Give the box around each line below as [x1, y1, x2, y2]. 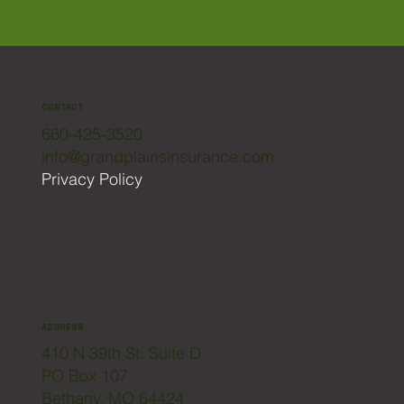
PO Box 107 [41, 364, 129, 386]
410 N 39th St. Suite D [41, 342, 207, 363]
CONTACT [41, 100, 85, 113]
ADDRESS [41, 320, 85, 333]
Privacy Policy [41, 168, 143, 189]
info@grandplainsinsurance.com [41, 145, 275, 167]
